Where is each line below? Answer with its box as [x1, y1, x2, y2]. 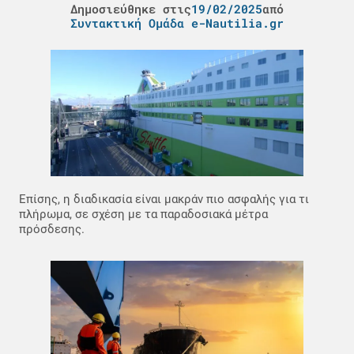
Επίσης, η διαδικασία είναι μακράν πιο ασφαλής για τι [19, 192, 309, 207]
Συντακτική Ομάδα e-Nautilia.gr [70, 15, 284, 32]
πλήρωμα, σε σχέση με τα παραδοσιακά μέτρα [19, 207, 268, 222]
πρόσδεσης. [19, 222, 85, 237]
